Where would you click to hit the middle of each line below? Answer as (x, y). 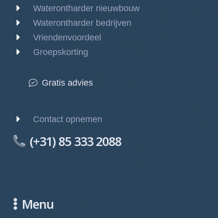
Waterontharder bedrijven (82, 23)
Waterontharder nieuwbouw (86, 8)
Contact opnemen (68, 119)
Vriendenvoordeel (67, 37)
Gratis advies (68, 82)
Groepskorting (61, 52)
